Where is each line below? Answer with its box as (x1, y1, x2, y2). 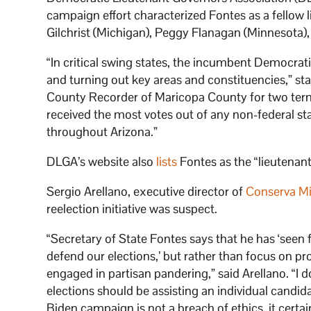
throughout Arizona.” (47, 124, 158, 140)
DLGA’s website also (47, 153, 157, 170)
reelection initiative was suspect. (47, 201, 221, 217)
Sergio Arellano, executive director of (47, 183, 246, 200)
